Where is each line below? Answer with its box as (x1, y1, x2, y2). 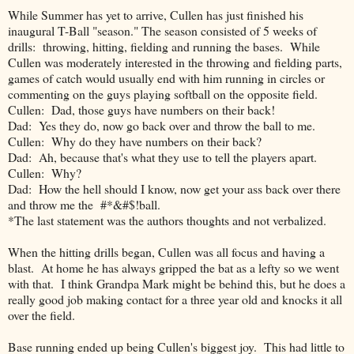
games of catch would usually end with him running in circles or (8, 70, 325, 87)
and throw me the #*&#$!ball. (8, 196, 160, 213)
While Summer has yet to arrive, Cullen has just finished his (8, 6, 303, 24)
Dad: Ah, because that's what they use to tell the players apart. (8, 149, 317, 166)
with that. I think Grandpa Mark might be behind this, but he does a (8, 275, 345, 292)
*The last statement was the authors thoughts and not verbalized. (8, 212, 326, 229)
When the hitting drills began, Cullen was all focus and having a (8, 243, 325, 261)
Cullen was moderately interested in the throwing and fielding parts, (8, 54, 342, 71)
